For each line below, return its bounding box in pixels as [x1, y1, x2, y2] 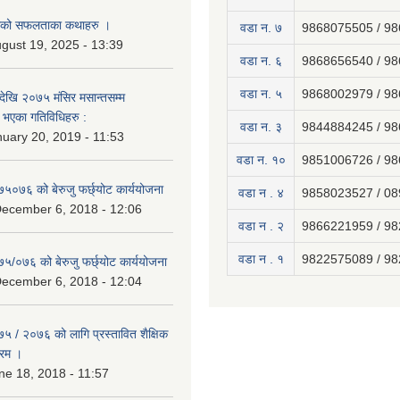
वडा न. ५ [239, 87, 282, 101]
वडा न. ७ [239, 21, 282, 35]
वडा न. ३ [239, 120, 282, 134]
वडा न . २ [237, 219, 284, 233]
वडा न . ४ [237, 186, 284, 200]
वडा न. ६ [239, 54, 282, 68]
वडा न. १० [236, 153, 286, 167]
